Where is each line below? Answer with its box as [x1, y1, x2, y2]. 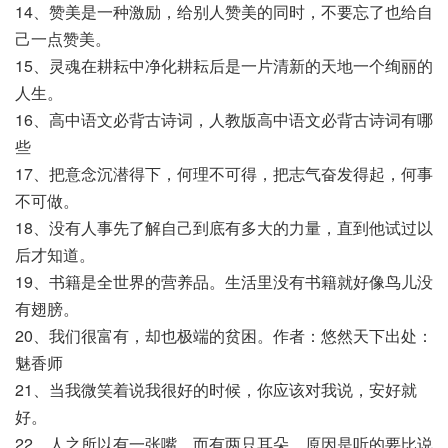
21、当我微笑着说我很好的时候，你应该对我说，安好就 [15, 378, 417, 401]
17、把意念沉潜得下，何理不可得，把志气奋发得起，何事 [15, 162, 433, 185]
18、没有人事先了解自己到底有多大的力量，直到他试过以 [15, 216, 433, 239]
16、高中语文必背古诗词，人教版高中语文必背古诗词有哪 [15, 108, 433, 131]
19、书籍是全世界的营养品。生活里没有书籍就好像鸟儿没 [15, 270, 433, 293]
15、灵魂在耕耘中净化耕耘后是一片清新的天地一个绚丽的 [15, 54, 433, 77]
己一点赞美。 [15, 27, 111, 50]
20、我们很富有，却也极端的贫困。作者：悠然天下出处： [15, 324, 433, 347]
